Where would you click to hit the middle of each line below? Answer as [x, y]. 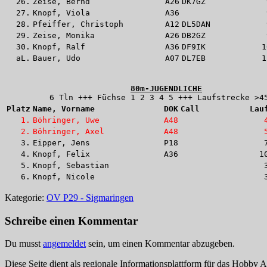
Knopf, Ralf [59, 46]
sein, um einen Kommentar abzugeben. [160, 244]
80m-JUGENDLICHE [166, 88]
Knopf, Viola [61, 13]
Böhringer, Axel [69, 131]
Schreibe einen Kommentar [71, 221]
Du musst [24, 244]
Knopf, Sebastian [71, 165]
